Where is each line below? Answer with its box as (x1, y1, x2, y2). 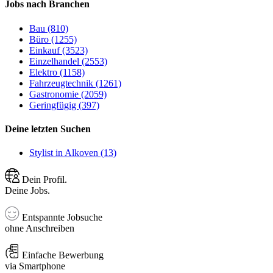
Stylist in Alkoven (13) (29, 147, 116, 158)
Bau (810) (29, 23, 68, 34)
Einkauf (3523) (29, 44, 88, 55)
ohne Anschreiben (5, 223, 74, 234)
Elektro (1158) (29, 66, 85, 77)
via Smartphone (5, 261, 65, 272)
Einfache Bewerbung (19, 250, 104, 261)
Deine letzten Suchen (5, 123, 91, 134)
